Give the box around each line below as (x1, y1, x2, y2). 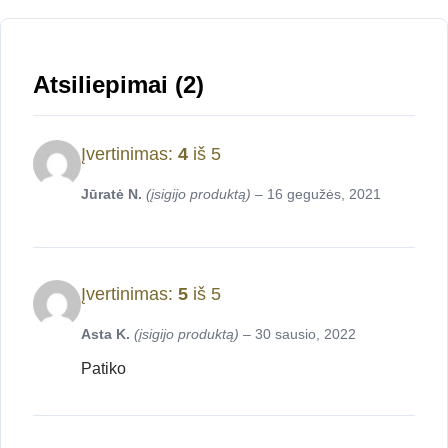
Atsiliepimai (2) (33, 70, 204, 98)
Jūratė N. (81, 185, 146, 202)
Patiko (81, 359, 126, 377)
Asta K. (81, 325, 134, 342)
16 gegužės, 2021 (267, 185, 381, 202)
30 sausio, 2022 (255, 325, 356, 342)
